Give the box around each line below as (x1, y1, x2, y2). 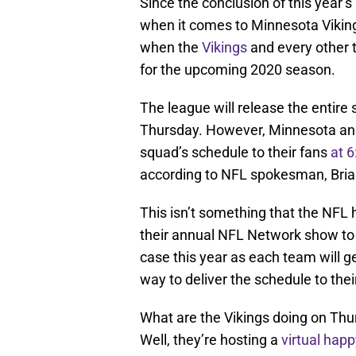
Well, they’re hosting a (140, 331, 281, 349)
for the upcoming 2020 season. (140, 61, 335, 79)
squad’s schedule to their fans (140, 144, 331, 161)
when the (140, 39, 202, 56)
